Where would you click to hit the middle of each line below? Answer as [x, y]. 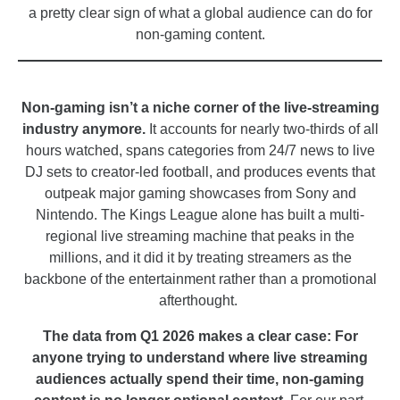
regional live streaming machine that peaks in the [200, 237]
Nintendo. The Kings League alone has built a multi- [200, 215]
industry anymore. [85, 129]
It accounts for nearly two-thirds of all [263, 129]
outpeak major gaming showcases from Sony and [200, 194]
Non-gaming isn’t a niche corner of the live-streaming [200, 108]
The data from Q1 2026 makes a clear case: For [200, 337]
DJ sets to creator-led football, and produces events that [200, 172]
